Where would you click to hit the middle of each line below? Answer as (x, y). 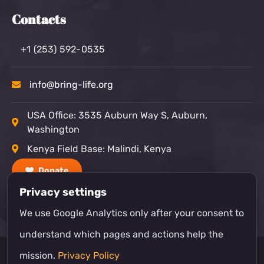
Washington (53, 129)
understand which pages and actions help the (121, 234)
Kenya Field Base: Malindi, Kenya (99, 148)
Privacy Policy (89, 255)
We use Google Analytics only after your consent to (132, 213)
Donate (52, 170)
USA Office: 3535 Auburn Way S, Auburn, (117, 115)
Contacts (39, 19)
